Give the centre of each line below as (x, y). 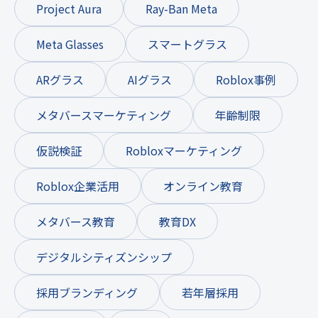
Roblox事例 (246, 79)
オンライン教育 (203, 186)
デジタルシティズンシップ (104, 257)
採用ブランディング (87, 292)
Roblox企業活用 (78, 186)
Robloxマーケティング (184, 150)
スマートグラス (187, 44)
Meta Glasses (70, 44)
